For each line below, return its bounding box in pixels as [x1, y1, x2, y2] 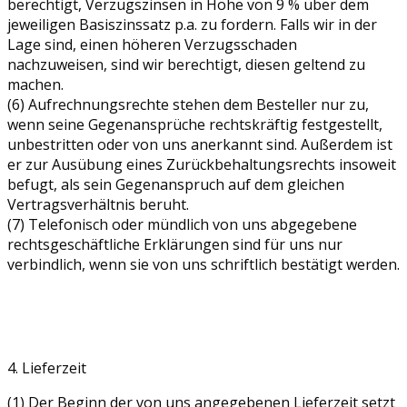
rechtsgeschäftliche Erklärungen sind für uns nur [7, 233, 342, 254]
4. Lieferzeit [7, 357, 86, 378]
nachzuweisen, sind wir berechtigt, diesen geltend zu [7, 54, 365, 74]
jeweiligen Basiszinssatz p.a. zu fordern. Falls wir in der [7, 14, 377, 35]
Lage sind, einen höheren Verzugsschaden [7, 34, 297, 55]
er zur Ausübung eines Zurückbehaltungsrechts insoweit [7, 154, 396, 174]
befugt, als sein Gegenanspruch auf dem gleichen [7, 174, 344, 194]
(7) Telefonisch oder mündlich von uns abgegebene [7, 213, 357, 234]
